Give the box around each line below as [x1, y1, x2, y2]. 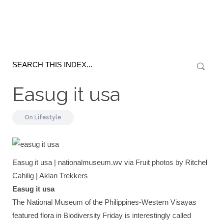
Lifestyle [34, 114, 61, 121]
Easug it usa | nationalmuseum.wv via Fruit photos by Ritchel [12, 158, 207, 166]
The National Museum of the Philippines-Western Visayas [12, 198, 196, 206]
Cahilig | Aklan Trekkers [12, 171, 88, 180]
